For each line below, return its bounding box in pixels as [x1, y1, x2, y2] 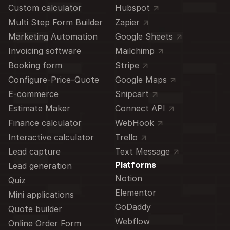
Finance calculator [8, 118, 82, 128]
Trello [115, 132, 138, 142]
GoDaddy [115, 202, 151, 212]
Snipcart [115, 89, 149, 99]
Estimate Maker [8, 103, 70, 113]
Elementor [115, 187, 156, 198]
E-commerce [8, 89, 59, 99]
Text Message [115, 146, 170, 157]
